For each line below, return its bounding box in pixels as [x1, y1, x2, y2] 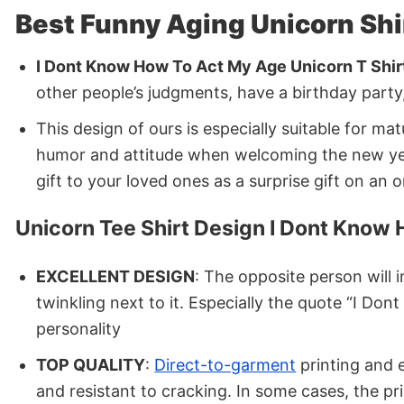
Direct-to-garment [154, 354, 297, 374]
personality [36, 318, 122, 338]
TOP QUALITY [36, 354, 146, 374]
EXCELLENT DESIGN [36, 266, 196, 286]
